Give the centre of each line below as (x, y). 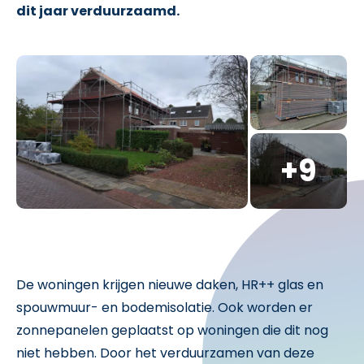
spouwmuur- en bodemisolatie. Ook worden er (165, 308)
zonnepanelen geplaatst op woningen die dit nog (172, 331)
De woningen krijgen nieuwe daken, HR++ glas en (170, 285)
